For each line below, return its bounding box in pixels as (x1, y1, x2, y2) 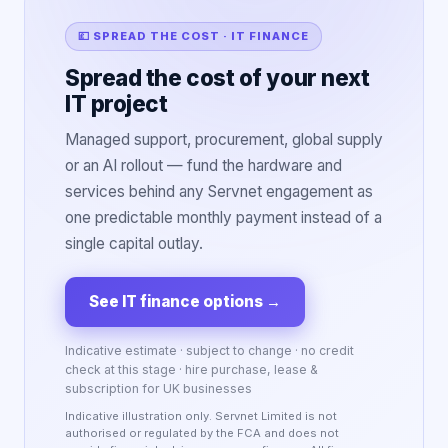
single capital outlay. (65, 234, 203, 253)
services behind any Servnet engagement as (65, 182, 373, 201)
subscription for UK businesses (65, 381, 252, 396)
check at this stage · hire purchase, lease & (65, 362, 318, 377)
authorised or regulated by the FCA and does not (65, 426, 339, 440)
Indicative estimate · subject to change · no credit (65, 343, 354, 358)
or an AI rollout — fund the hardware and (65, 156, 342, 175)
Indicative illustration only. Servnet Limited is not (65, 409, 337, 423)
